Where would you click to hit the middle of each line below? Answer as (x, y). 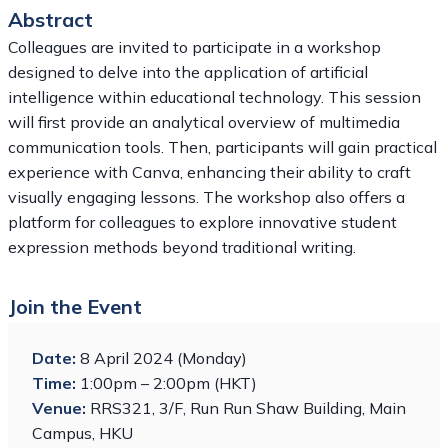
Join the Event (75, 306)
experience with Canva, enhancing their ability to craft (209, 171)
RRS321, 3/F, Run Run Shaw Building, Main (246, 407)
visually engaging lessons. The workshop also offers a (206, 196)
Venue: (59, 407)
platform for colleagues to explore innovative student (202, 221)
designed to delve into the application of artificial (188, 71)
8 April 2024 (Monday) (161, 357)
